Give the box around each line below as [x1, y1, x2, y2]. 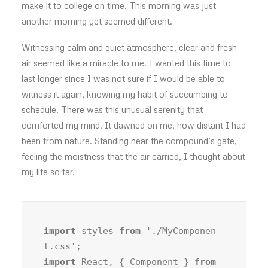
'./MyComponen [141, 226, 216, 236]
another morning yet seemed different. [22, 16, 172, 26]
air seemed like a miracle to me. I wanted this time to [22, 57, 231, 68]
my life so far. [22, 166, 75, 177]
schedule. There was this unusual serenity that [22, 104, 203, 115]
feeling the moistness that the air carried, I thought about [22, 151, 245, 162]
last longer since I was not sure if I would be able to [22, 73, 225, 84]
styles [76, 226, 119, 236]
